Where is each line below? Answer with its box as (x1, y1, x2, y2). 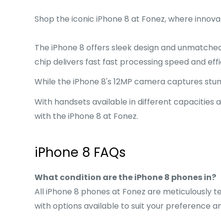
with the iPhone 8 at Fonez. (35, 110, 138, 122)
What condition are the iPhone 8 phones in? (35, 171, 216, 183)
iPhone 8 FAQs (35, 143, 126, 161)
